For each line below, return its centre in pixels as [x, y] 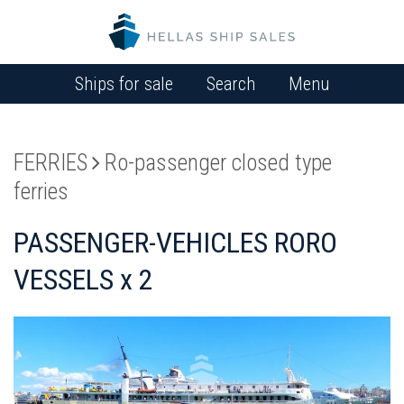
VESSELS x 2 [83, 279]
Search [231, 83]
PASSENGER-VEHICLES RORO [175, 242]
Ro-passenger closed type [218, 162]
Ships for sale [124, 83]
